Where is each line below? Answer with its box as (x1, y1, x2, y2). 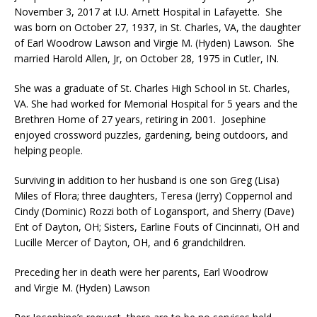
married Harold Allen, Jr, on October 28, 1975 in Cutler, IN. (14, 51, 279, 65)
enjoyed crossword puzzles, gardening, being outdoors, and (14, 127, 288, 142)
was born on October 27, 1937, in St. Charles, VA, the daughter (14, 20, 301, 34)
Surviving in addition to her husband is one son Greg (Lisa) (14, 173, 279, 187)
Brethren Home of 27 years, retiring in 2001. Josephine (14, 112, 266, 126)
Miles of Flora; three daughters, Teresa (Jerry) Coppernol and (14, 188, 292, 202)
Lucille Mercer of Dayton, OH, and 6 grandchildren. (14, 235, 246, 249)
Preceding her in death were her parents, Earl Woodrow (14, 265, 268, 279)
